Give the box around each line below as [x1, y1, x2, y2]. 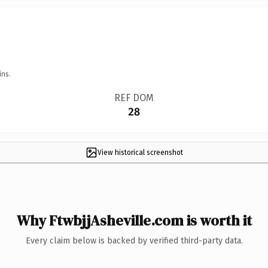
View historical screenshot [97, 148, 183, 157]
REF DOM [114, 92, 154, 103]
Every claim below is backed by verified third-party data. [25, 235, 243, 246]
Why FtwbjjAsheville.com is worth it [16, 210, 252, 230]
